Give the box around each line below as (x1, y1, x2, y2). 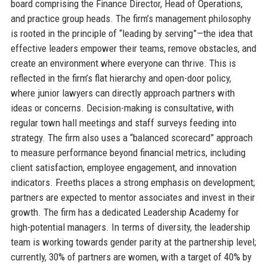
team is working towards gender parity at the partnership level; (10, 235, 256, 248)
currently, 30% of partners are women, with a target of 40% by (10, 250, 252, 263)
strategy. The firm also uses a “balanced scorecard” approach (10, 131, 253, 144)
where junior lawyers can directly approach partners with (10, 86, 235, 99)
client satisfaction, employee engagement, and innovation (10, 161, 237, 173)
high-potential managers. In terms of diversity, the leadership (10, 221, 250, 233)
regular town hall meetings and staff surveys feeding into (10, 116, 237, 129)
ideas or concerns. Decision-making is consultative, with (10, 101, 234, 114)
